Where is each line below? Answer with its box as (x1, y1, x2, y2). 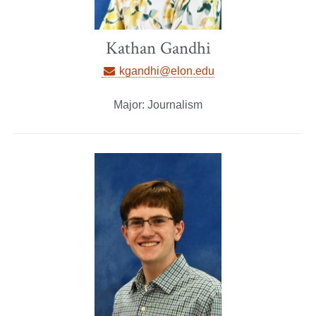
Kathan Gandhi (105, 37, 211, 61)
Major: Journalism (114, 99, 202, 111)
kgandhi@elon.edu (116, 65, 214, 78)
